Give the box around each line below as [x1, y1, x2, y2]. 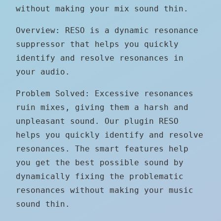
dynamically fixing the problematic [16, 171, 184, 181]
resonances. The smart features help [16, 144, 188, 153]
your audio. [16, 67, 70, 76]
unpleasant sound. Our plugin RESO [16, 116, 179, 126]
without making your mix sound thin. [16, 3, 188, 13]
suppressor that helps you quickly [16, 39, 179, 49]
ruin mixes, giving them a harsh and [16, 102, 188, 112]
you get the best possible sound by [16, 157, 184, 167]
